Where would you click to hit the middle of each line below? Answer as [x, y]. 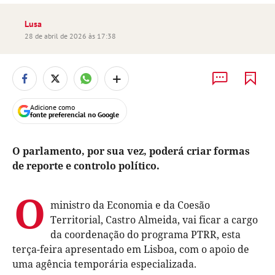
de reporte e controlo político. [86, 166]
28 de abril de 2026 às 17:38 [70, 36]
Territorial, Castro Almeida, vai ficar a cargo [154, 220]
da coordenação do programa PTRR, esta [145, 234]
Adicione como [52, 107]
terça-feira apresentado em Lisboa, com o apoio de [131, 249]
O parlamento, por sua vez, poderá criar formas [131, 151]
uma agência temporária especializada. [104, 264]
